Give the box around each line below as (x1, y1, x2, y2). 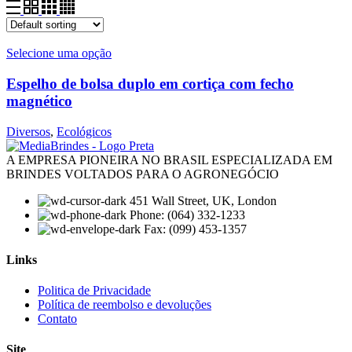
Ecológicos (57, 124, 112, 138)
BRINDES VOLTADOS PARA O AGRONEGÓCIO (6, 167, 279, 181)
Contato (38, 312, 77, 326)
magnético (6, 92, 72, 109)
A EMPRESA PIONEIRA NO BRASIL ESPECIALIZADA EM (6, 152, 332, 167)
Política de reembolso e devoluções (38, 298, 211, 312)
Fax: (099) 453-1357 (144, 222, 247, 236)
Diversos (6, 124, 50, 138)
